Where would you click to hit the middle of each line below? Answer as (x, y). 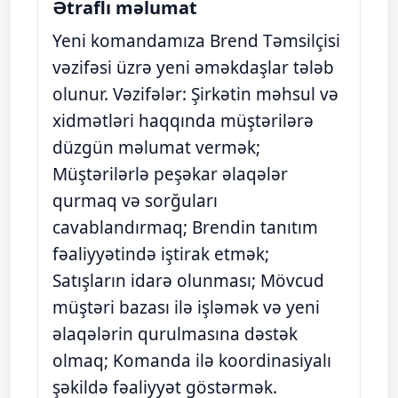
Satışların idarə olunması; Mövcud (188, 281)
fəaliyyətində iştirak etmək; (161, 254)
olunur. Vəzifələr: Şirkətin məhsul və (195, 94)
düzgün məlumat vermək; (156, 147)
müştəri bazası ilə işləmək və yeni (186, 307)
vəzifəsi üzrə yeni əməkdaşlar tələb (193, 68)
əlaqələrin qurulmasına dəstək (175, 334)
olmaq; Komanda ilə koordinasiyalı (192, 361)
